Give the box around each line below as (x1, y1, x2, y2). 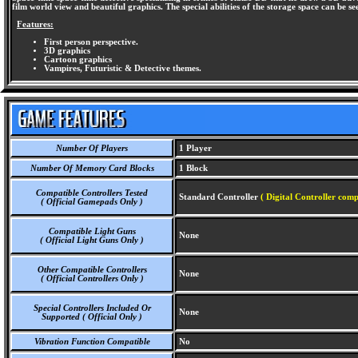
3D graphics (44, 46, 90, 55)
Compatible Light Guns (48, 227, 136, 236)
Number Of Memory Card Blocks (30, 164, 154, 173)
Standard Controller (177, 193, 261, 201)
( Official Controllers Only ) (40, 274, 144, 283)
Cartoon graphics (44, 54, 112, 64)
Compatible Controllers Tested (36, 189, 148, 197)
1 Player (177, 144, 212, 153)
